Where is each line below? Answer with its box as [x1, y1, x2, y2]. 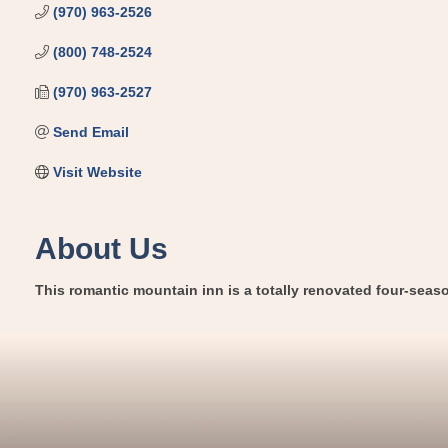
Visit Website [52, 163, 142, 180]
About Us [35, 231, 168, 265]
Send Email [52, 123, 129, 140]
